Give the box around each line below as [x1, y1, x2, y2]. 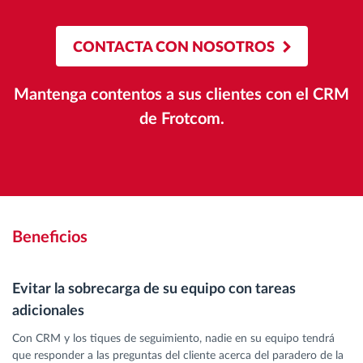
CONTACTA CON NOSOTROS [72, 41, 275, 56]
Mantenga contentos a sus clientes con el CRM [14, 87, 349, 104]
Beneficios [12, 229, 88, 246]
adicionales [12, 304, 84, 319]
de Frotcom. [139, 111, 224, 128]
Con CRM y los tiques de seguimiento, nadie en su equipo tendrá [12, 333, 335, 345]
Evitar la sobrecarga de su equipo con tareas [12, 282, 296, 297]
